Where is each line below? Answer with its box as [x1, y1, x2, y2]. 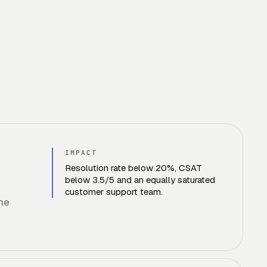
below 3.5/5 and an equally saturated [65, 174, 215, 185]
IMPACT [65, 148, 97, 157]
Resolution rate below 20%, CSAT [65, 162, 202, 173]
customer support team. [65, 186, 163, 197]
